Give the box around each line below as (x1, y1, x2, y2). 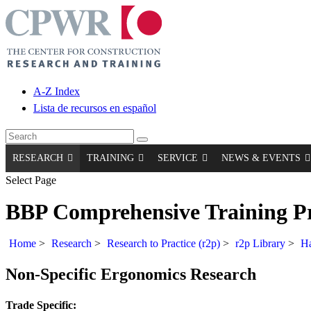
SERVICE (158, 153, 198, 163)
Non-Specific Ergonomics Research (6, 264, 256, 283)
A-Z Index (33, 85, 80, 97)
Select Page (6, 174, 56, 186)
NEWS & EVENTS (221, 153, 301, 163)
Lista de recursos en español (33, 102, 156, 114)
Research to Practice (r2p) (107, 237, 220, 249)
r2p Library (235, 237, 285, 249)
